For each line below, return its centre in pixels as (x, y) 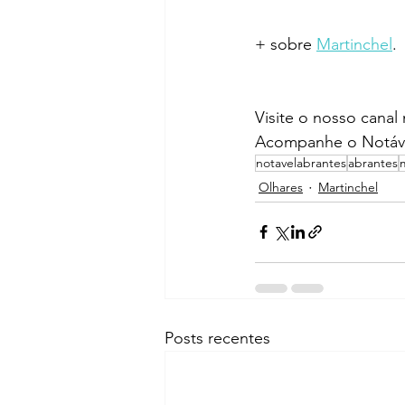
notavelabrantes (301, 162)
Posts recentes (217, 338)
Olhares (281, 188)
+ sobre (286, 44)
